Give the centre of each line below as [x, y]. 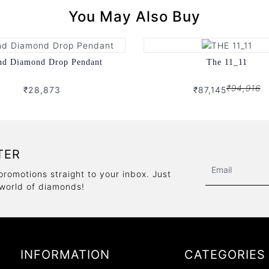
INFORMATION [65, 255]
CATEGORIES [225, 255]
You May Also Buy [134, 16]
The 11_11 [227, 62]
